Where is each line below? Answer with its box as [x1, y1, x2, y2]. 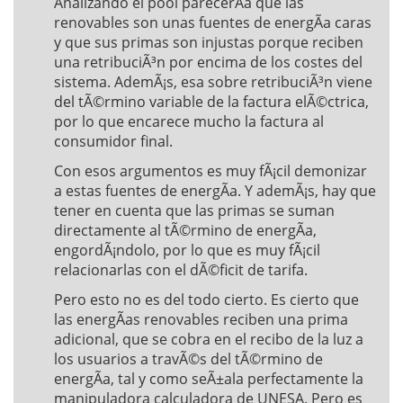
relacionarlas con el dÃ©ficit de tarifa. [54, 260, 308, 280]
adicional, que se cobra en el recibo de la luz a [54, 329, 363, 349]
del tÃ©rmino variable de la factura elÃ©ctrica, [54, 92, 369, 112]
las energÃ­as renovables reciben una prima [54, 309, 348, 329]
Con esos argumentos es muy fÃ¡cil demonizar [54, 161, 367, 181]
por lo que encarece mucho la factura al [54, 112, 324, 131]
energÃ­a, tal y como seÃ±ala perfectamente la [54, 369, 363, 389]
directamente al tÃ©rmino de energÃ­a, [54, 220, 317, 240]
